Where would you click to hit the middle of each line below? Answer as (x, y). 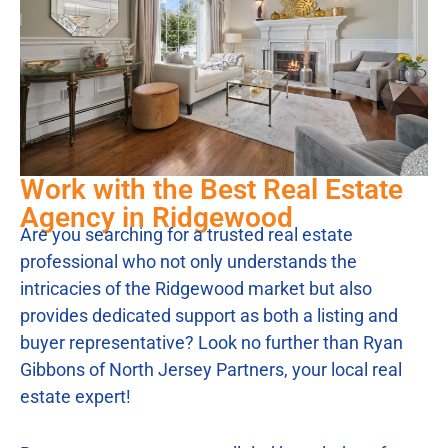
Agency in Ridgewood (156, 217)
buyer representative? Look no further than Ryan (211, 342)
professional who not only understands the (188, 261)
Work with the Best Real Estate (211, 189)
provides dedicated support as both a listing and (209, 315)
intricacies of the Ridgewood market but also (196, 288)
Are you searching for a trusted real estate (186, 234)
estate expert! (75, 396)
